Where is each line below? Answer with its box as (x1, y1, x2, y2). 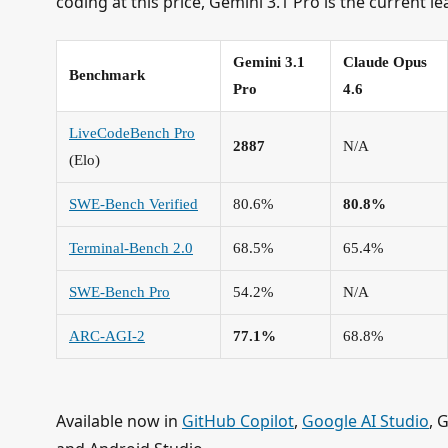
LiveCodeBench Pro (69, 124, 195, 141)
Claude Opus (343, 53, 427, 70)
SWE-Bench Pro (69, 283, 170, 300)
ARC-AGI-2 (69, 327, 145, 344)
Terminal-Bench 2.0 (69, 239, 193, 256)
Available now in (56, 409, 182, 432)
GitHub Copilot (182, 409, 294, 432)
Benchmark (69, 66, 145, 83)
